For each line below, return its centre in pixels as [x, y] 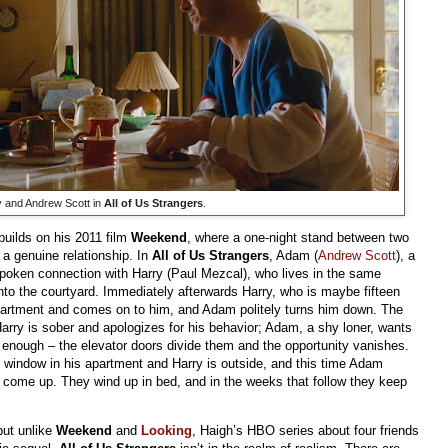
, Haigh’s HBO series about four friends [305, 431]
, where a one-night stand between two [298, 237]
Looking [166, 431]
